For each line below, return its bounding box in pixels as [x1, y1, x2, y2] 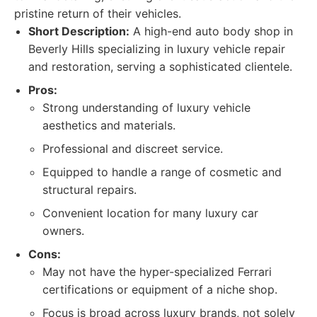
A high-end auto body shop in [129, 24, 293, 38]
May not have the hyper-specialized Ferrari [42, 265, 272, 279]
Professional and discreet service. [42, 142, 223, 156]
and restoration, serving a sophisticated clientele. [28, 59, 292, 74]
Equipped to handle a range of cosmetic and [42, 165, 282, 179]
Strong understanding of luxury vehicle [42, 100, 250, 115]
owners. [42, 224, 84, 238]
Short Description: [28, 24, 129, 38]
